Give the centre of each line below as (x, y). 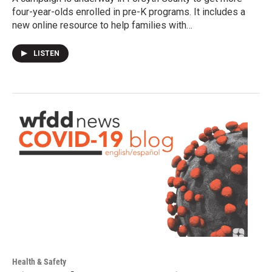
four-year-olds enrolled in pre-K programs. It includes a (129, 12)
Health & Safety (39, 262)
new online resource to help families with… (102, 25)
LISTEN (46, 53)
